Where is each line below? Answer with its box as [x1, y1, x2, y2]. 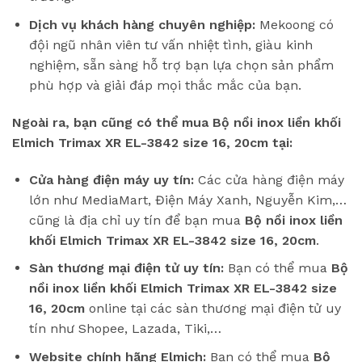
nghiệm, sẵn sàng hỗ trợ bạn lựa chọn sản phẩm [28, 57, 334, 73]
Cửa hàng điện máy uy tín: [28, 171, 194, 187]
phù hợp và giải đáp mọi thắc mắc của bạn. [28, 77, 301, 93]
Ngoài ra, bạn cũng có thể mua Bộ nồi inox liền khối [12, 114, 341, 130]
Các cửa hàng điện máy [193, 171, 344, 187]
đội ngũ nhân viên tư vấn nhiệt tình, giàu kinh [28, 36, 313, 53]
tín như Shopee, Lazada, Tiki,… [28, 321, 221, 337]
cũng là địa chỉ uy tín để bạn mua [28, 212, 245, 228]
